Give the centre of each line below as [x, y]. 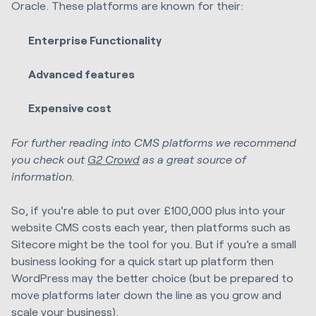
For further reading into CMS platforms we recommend [154, 142]
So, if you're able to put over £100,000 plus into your [148, 209]
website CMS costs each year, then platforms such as [151, 226]
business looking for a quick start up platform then [142, 260]
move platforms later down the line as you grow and [146, 294]
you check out [49, 159]
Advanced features [82, 74]
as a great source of [193, 159]
